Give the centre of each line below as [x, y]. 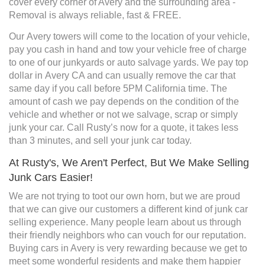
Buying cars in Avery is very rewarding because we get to [128, 248]
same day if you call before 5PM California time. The [118, 89]
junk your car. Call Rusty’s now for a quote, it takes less [124, 128]
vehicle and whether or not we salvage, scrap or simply [123, 115]
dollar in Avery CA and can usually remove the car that [122, 76]
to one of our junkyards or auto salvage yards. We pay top [129, 63]
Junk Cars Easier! [51, 178]
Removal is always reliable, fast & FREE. [95, 15]
